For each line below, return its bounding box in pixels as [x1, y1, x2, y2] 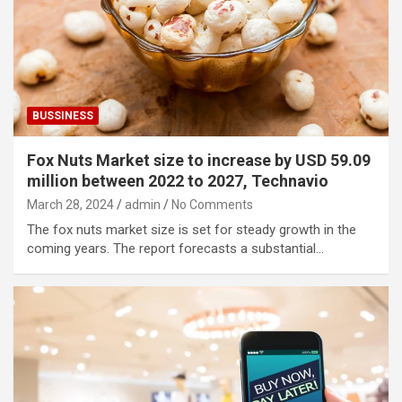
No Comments [171, 197, 253, 212]
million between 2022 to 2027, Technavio [27, 170, 328, 190]
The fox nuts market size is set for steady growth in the [27, 221, 356, 238]
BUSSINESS [32, 109, 93, 122]
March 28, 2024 [27, 197, 114, 212]
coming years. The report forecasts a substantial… [27, 240, 324, 257]
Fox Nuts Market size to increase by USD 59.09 [27, 150, 371, 170]
